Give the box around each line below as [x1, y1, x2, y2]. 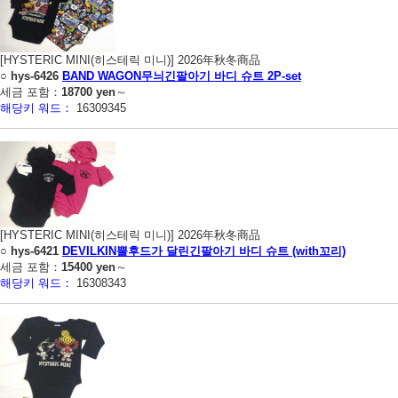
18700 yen [61, 84, 115, 99]
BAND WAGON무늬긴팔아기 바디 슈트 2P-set [62, 68, 301, 83]
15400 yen [61, 259, 115, 274]
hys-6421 [11, 243, 59, 258]
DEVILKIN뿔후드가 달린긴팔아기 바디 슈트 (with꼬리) [62, 243, 346, 258]
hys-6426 [11, 68, 59, 83]
